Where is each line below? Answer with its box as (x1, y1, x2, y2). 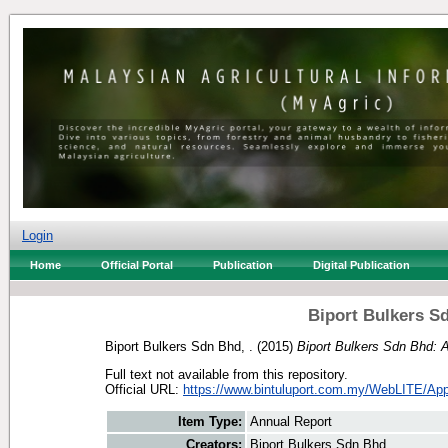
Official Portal (101, 259, 173, 271)
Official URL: (105, 381, 183, 397)
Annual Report (250, 414, 332, 430)
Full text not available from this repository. (105, 366, 348, 382)
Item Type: (178, 414, 242, 430)
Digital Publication (313, 259, 410, 271)
